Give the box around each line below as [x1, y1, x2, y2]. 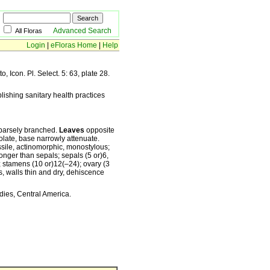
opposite [84, 126, 115, 134]
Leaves [59, 126, 84, 134]
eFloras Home [51, 41, 97, 49]
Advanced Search [53, 27, 111, 35]
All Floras [15, 27, 53, 34]
